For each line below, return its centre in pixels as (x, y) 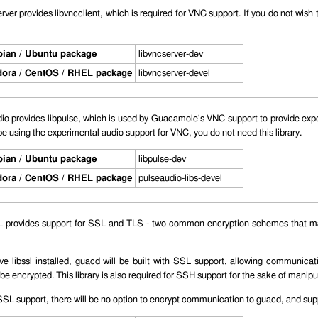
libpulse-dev (162, 159)
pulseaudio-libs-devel (180, 179)
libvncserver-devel (174, 73)
